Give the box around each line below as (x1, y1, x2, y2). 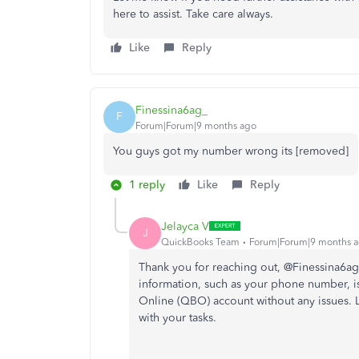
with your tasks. (139, 311, 216, 325)
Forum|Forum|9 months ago (135, 119, 256, 131)
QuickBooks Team (161, 236, 240, 248)
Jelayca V (161, 219, 209, 233)
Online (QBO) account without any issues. (139, 294, 352, 308)
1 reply (129, 178, 165, 192)
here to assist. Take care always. (113, 7, 273, 21)
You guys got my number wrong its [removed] (113, 144, 349, 158)
